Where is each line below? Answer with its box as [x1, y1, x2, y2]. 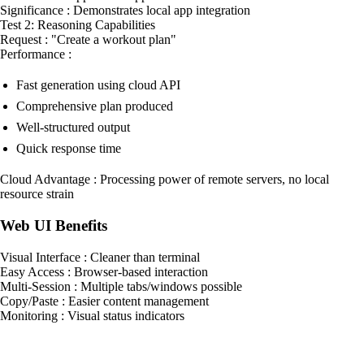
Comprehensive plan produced [16, 99, 173, 114]
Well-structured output [16, 120, 130, 135]
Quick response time [16, 141, 121, 156]
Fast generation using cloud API [16, 78, 180, 93]
